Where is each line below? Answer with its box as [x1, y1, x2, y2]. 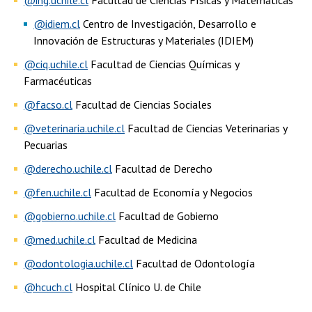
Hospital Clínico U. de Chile [72, 279, 201, 294]
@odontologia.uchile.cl [24, 256, 133, 270]
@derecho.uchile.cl [24, 161, 112, 175]
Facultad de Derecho [112, 161, 212, 175]
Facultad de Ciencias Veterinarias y [125, 120, 287, 135]
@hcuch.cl [24, 279, 72, 294]
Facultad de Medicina [95, 232, 197, 247]
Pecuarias [24, 137, 68, 152]
